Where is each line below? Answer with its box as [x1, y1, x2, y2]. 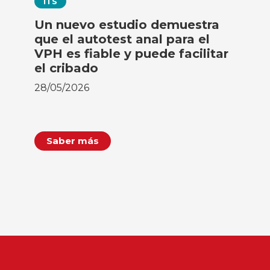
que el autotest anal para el [34, 31, 210, 46]
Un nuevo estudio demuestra [34, 17, 220, 32]
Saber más [46, 134, 99, 146]
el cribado [34, 60, 99, 75]
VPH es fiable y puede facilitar [34, 46, 229, 61]
